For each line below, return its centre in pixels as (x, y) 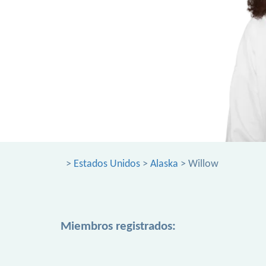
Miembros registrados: (118, 227)
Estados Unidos (107, 164)
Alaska (164, 164)
